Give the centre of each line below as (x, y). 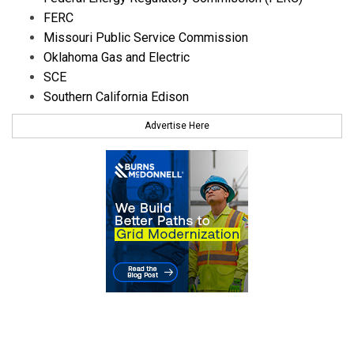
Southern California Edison (116, 97)
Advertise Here (177, 125)
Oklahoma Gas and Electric (117, 58)
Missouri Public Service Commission (146, 38)
